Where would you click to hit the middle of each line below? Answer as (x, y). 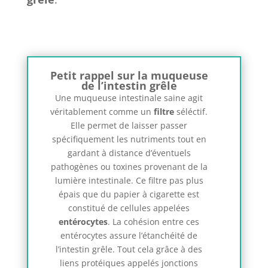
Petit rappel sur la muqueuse (129, 76)
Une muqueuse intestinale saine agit (129, 98)
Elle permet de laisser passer (129, 126)
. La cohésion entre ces (154, 222)
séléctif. (191, 112)
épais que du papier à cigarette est (129, 194)
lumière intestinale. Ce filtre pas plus (129, 181)
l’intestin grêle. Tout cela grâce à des (129, 249)
